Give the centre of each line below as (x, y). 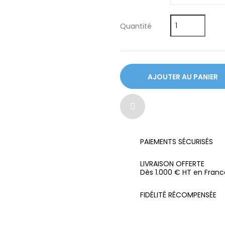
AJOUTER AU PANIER (183, 77)
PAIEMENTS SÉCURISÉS (177, 142)
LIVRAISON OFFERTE (172, 164)
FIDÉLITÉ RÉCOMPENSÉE (178, 195)
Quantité (136, 26)
